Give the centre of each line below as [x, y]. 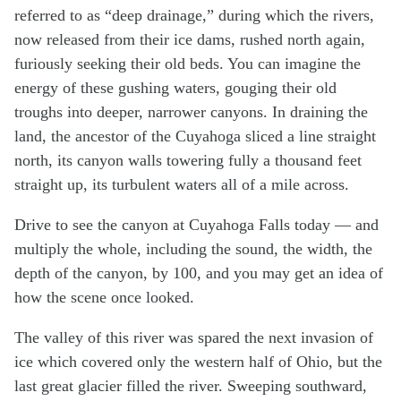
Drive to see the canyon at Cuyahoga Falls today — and [196, 224]
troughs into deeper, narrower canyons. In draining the [191, 111]
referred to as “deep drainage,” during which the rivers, [194, 15]
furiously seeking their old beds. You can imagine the [188, 63]
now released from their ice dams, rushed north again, [190, 39]
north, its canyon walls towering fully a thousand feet [188, 160]
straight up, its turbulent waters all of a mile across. [182, 184]
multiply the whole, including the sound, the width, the [193, 248]
